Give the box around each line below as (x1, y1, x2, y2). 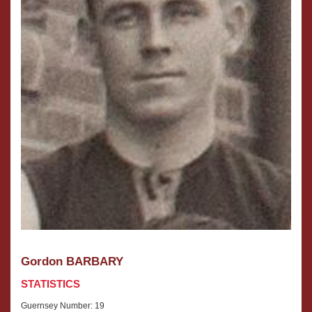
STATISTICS (21, 277, 80, 290)
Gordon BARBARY (21, 254, 123, 268)
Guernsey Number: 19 (21, 300, 104, 311)
